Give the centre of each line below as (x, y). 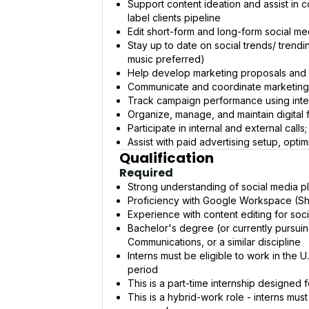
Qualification (167, 158)
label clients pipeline (174, 18)
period (143, 269)
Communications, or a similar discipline (214, 241)
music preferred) (166, 59)
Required (146, 172)
